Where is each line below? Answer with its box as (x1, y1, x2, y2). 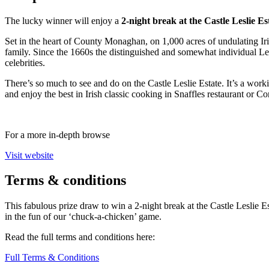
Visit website (5, 150, 53, 160)
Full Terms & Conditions (5, 252, 99, 263)
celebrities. (5, 57, 45, 68)
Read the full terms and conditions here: (5, 232, 155, 243)
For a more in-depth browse (5, 129, 110, 140)
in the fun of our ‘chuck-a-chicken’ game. (5, 211, 162, 222)
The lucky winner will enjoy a (5, 15, 121, 26)
